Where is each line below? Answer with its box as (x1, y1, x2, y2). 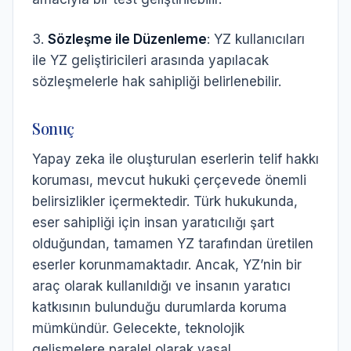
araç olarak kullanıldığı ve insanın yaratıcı (32, 278, 291, 294)
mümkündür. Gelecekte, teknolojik (32, 320, 244, 336)
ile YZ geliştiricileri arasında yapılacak (32, 52, 269, 68)
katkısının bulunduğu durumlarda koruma (32, 299, 287, 315)
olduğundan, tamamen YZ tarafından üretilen (32, 236, 313, 251)
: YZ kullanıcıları (207, 31, 305, 47)
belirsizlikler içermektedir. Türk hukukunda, (32, 194, 298, 209)
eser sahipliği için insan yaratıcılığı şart (32, 215, 274, 230)
